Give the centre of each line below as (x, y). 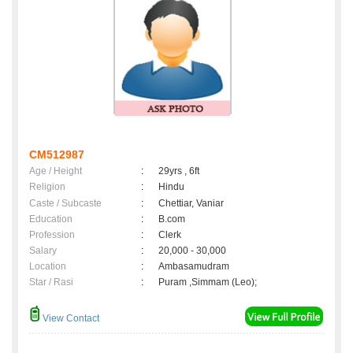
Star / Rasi (51, 282)
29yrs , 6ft (179, 171)
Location (48, 267)
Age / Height (56, 171)
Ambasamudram (196, 267)
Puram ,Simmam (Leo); (208, 282)
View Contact (70, 319)
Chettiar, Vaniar (191, 204)
